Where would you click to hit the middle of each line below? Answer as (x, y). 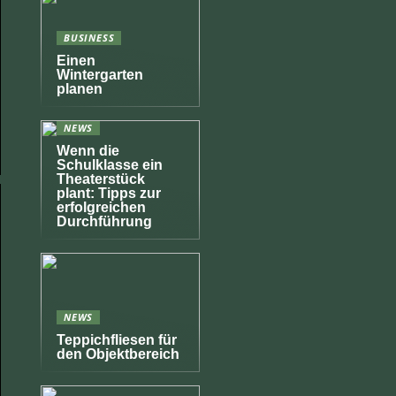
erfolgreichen (101, 207)
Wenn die (88, 151)
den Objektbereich (118, 354)
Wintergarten (100, 75)
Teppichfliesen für (117, 340)
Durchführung (104, 221)
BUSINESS (89, 38)
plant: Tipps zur (109, 193)
